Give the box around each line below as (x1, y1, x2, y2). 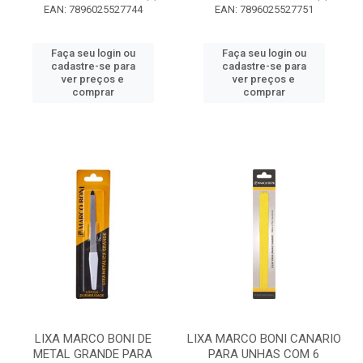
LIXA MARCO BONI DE (34, 331, 152, 346)
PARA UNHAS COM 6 (208, 347, 319, 361)
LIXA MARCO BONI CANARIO (186, 331, 341, 346)
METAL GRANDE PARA (33, 347, 152, 361)
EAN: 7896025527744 (43, 3, 143, 15)
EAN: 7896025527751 (214, 3, 314, 15)
